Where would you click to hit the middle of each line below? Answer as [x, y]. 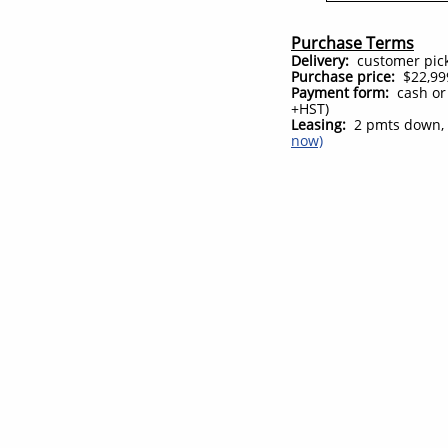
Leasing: [320, 124]
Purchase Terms [352, 43]
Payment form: [344, 92]
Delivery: [320, 60]
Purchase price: [343, 76]
